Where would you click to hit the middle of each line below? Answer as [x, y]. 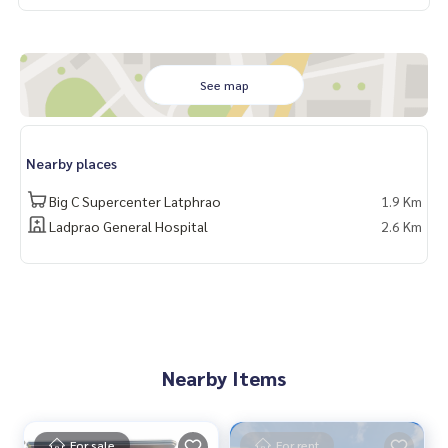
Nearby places [71, 163]
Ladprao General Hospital [128, 226]
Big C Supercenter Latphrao [135, 200]
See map [224, 85]
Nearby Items [224, 378]
